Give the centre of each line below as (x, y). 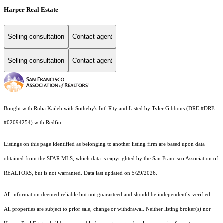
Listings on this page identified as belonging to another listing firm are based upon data (104, 144)
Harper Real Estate (31, 9)
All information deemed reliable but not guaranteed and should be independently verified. (108, 195)
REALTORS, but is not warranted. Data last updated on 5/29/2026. (81, 173)
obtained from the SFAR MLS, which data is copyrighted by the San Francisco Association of (111, 159)
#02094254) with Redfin (33, 123)
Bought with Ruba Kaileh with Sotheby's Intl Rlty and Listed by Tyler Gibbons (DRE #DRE (109, 109)
